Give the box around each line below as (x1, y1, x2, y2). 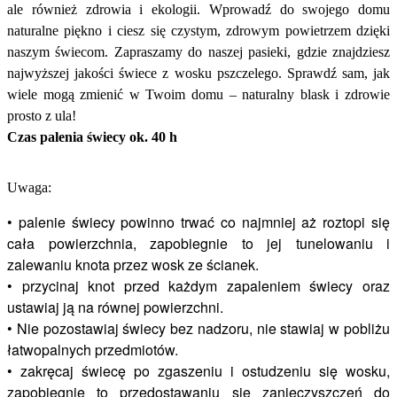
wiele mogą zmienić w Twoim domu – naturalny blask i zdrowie (7, 87, 390, 103)
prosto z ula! (7, 108, 76, 124)
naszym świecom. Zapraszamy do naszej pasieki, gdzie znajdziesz (7, 44, 390, 60)
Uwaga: (7, 180, 51, 196)
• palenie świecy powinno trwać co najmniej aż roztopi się (7, 212, 390, 233)
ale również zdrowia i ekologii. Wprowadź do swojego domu (7, 2, 390, 18)
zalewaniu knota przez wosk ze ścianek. (7, 254, 259, 276)
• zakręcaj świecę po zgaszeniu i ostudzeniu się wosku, (7, 361, 390, 382)
